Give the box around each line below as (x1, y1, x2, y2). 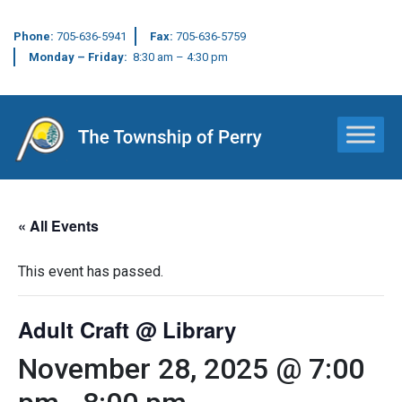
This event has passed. (18, 262, 163, 280)
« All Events (18, 214, 99, 236)
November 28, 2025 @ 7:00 (18, 351, 364, 386)
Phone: (13, 30, 57, 43)
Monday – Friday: (29, 50, 133, 64)
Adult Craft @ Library (18, 313, 236, 345)
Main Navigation (13, 135, 222, 170)
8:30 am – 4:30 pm (133, 50, 228, 64)
